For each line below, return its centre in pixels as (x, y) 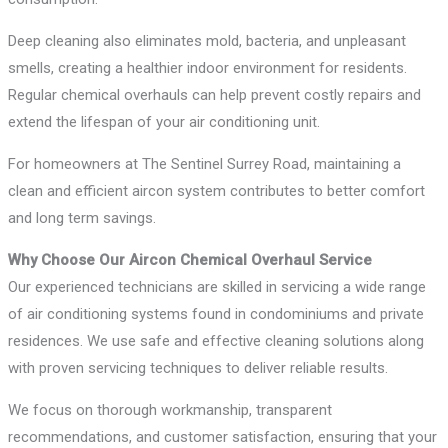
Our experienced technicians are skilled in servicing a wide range (217, 287)
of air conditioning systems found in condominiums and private (216, 314)
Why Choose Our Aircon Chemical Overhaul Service (190, 260)
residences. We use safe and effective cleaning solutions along (216, 341)
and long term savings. (82, 218)
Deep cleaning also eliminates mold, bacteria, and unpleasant (207, 41)
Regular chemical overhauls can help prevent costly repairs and (215, 95)
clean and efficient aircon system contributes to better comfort (217, 191)
